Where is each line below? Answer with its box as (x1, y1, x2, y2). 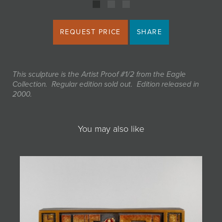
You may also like (78, 123, 144, 134)
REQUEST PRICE (59, 28, 121, 36)
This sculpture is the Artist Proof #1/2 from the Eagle (12, 70, 186, 79)
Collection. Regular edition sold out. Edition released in (12, 80, 199, 89)
